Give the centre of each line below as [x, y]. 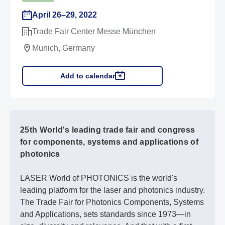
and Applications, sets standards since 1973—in [105, 214]
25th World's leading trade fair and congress [108, 130]
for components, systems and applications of [109, 142]
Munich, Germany [64, 48]
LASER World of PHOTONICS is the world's [99, 178]
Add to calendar [87, 76]
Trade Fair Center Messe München [94, 32]
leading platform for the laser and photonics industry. [113, 190]
